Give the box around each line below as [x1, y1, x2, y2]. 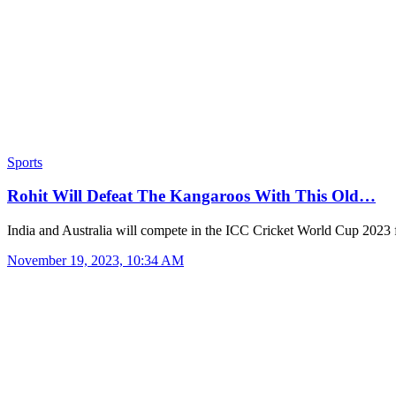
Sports [7, 154, 42, 170]
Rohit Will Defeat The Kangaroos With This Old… [7, 187, 376, 206]
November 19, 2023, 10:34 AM [7, 253, 184, 269]
